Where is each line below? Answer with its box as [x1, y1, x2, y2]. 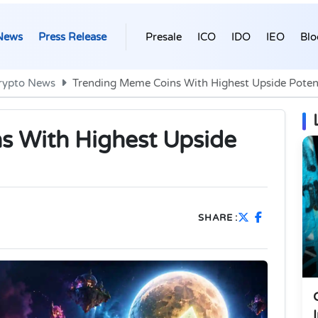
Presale [146, 30, 182, 43]
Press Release [38, 30, 106, 43]
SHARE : [198, 212, 238, 224]
